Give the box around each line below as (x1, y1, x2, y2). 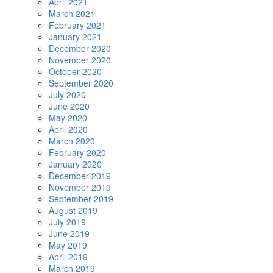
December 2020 (49, 42, 111, 54)
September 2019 (49, 193, 113, 205)
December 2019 (49, 169, 111, 182)
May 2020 (49, 112, 87, 124)
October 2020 (49, 65, 102, 77)
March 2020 (49, 135, 95, 147)
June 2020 (49, 100, 90, 112)
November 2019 (49, 181, 111, 193)
